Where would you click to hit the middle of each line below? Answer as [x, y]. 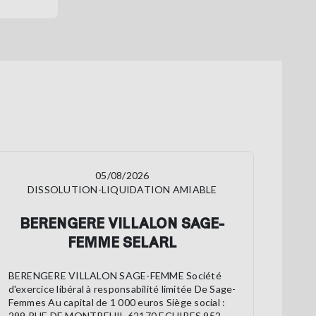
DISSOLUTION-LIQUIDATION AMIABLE [122, 190]
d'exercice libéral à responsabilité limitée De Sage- [122, 289]
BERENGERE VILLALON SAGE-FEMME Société [115, 276]
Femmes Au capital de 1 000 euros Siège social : [117, 303]
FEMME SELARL [122, 242]
